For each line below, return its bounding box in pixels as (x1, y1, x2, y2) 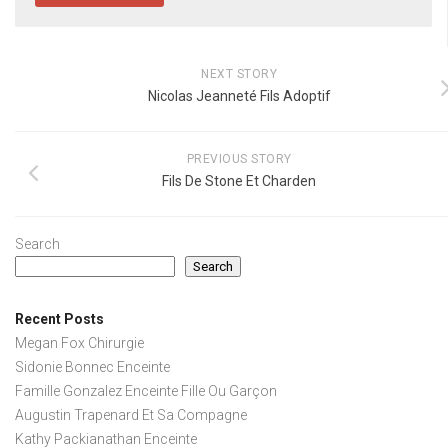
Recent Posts (15, 310, 104, 327)
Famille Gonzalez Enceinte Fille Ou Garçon (15, 382, 277, 399)
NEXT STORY (201, 66, 277, 81)
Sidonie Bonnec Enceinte (15, 358, 170, 375)
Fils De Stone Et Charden (162, 172, 316, 189)
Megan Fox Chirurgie (15, 334, 144, 351)
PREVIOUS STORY (186, 151, 292, 166)
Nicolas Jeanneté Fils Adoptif (147, 87, 331, 104)
